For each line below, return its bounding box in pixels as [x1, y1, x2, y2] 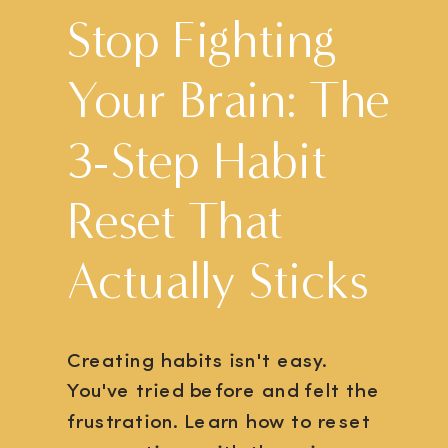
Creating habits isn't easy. [67, 351, 327, 373]
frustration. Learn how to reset [67, 412, 371, 434]
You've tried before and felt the [67, 382, 380, 404]
